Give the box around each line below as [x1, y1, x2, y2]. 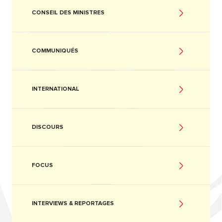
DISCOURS [32, 123, 63, 131]
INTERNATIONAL [32, 85, 79, 93]
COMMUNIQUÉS [32, 47, 78, 55]
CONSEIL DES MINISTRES [32, 9, 105, 17]
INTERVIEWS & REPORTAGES [32, 200, 114, 208]
